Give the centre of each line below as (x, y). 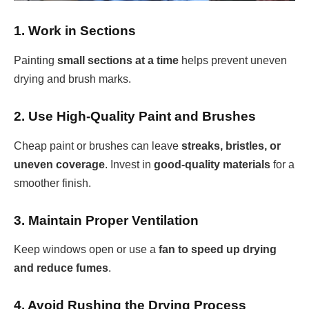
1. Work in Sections (75, 31)
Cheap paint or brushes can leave (98, 146)
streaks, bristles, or (231, 146)
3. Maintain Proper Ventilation (106, 220)
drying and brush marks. (72, 79)
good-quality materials (212, 164)
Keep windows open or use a (86, 250)
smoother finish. (52, 183)
